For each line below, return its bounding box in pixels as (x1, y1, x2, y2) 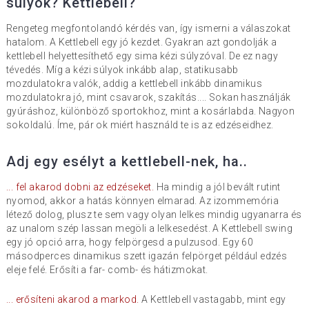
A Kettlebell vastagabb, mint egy (139, 293, 286, 305)
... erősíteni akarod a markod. (6, 293, 139, 305)
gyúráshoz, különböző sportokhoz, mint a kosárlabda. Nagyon (6, 106, 295, 117)
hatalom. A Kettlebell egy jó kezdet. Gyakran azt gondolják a (6, 37, 277, 48)
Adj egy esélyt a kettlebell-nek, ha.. (6, 153, 248, 170)
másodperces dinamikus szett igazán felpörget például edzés (6, 250, 288, 262)
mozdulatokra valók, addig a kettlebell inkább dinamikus (6, 78, 263, 90)
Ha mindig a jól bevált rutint (154, 181, 281, 193)
